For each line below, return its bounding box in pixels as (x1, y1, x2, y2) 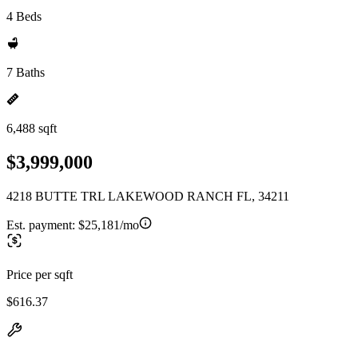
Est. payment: (6, 217, 78, 232)
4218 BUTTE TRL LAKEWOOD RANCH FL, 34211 (6, 189, 289, 203)
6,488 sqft (6, 121, 57, 135)
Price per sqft (6, 267, 73, 281)
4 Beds (6, 10, 42, 23)
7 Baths (6, 66, 45, 79)
